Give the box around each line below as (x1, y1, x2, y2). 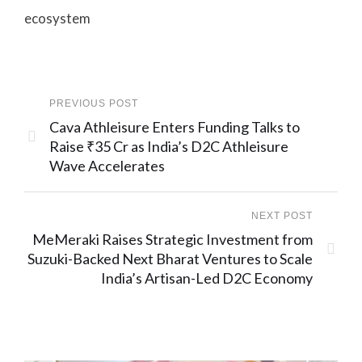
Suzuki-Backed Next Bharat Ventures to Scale (27, 250, 313, 268)
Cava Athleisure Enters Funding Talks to (49, 118, 300, 137)
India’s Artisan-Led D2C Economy (101, 269, 313, 288)
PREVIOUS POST (49, 98, 138, 110)
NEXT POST (251, 210, 313, 222)
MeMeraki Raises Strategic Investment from (32, 230, 313, 249)
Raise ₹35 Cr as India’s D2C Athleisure (49, 137, 288, 156)
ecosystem (24, 10, 90, 27)
